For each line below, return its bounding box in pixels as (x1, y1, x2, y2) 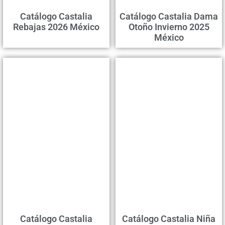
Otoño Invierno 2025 (128, 21, 209, 32)
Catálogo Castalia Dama (120, 11, 218, 22)
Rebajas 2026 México (13, 21, 99, 32)
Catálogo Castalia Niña (122, 213, 215, 224)
